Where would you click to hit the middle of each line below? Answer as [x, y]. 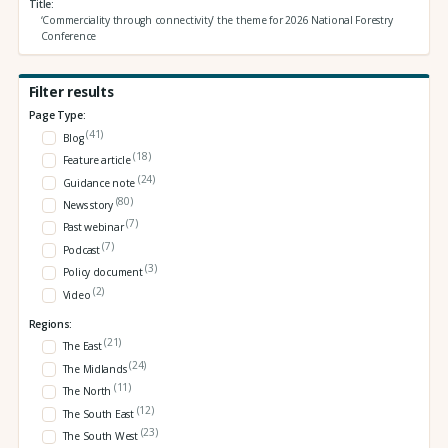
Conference [68, 36]
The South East [99, 414]
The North [88, 391]
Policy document [104, 272]
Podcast [82, 250]
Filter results [71, 92]
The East [83, 346]
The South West [101, 436]
